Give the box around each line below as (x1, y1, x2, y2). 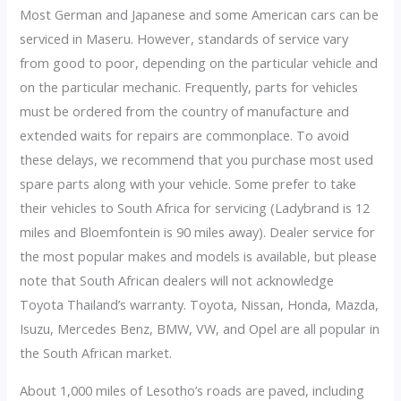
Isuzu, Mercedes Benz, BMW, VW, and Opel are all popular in (20, 319, 380, 337)
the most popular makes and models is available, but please (20, 246, 378, 265)
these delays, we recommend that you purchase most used (20, 149, 374, 168)
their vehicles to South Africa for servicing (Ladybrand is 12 (20, 198, 371, 217)
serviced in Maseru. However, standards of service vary (20, 29, 349, 47)
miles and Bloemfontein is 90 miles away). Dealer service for (20, 222, 376, 241)
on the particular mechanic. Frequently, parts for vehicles (20, 77, 359, 96)
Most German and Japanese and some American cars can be (20, 4, 380, 23)
